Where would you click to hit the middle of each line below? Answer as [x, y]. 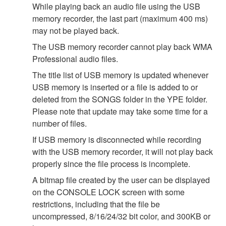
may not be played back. [76, 30]
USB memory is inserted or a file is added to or [115, 87]
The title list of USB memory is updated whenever [120, 75]
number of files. [60, 123]
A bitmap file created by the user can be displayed [121, 180]
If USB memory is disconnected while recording [117, 139]
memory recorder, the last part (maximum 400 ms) [120, 18]
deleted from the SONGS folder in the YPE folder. [120, 99]
